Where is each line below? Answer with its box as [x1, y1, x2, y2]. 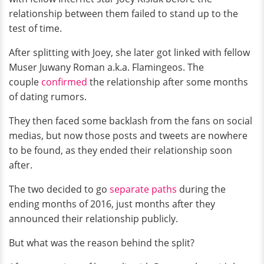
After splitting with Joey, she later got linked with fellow [9, 46, 250, 60]
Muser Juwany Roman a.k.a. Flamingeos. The [9, 61, 204, 74]
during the [177, 183, 226, 196]
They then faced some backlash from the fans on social [9, 114, 252, 128]
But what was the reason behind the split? [9, 236, 194, 250]
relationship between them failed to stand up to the [9, 7, 238, 21]
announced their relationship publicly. [9, 212, 178, 226]
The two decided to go [9, 183, 110, 196]
